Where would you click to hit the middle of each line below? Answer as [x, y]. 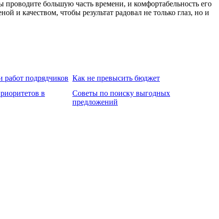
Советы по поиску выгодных [121, 93]
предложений [95, 102]
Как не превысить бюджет [116, 78]
